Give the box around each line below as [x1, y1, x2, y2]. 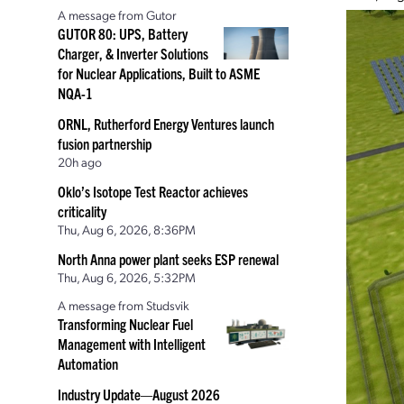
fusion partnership [58, 134, 151, 152]
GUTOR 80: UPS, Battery [58, 24, 188, 42]
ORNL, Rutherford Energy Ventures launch [58, 115, 274, 133]
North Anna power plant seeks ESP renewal [58, 250, 279, 268]
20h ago [58, 153, 102, 170]
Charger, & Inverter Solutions [58, 44, 208, 62]
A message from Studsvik [58, 297, 189, 313]
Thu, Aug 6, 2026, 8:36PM [58, 221, 196, 237]
